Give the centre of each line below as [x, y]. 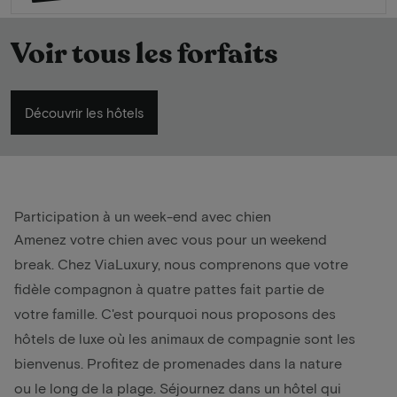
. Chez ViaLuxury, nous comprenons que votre [200, 264]
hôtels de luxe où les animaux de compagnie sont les [185, 339]
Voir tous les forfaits [144, 54]
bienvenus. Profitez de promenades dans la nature [178, 363]
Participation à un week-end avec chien [143, 216]
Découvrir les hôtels [84, 113]
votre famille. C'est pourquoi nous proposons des [175, 314]
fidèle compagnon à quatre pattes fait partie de [169, 289]
